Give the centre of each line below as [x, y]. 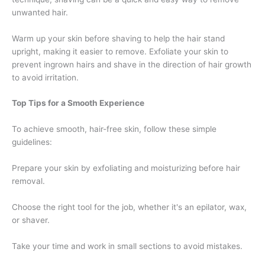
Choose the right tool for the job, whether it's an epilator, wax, [129, 207]
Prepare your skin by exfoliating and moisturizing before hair [126, 168]
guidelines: [32, 142]
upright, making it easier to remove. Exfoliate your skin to [120, 51]
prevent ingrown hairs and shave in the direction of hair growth [132, 64]
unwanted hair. [40, 12]
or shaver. [31, 220]
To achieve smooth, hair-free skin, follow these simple [114, 129]
